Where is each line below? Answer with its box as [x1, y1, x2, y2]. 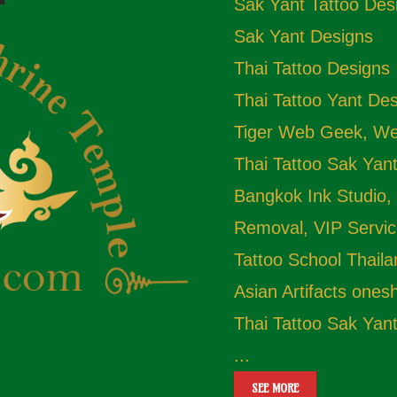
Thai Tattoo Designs [234, 58, 390, 78]
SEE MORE [252, 381, 299, 395]
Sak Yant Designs [234, 27, 373, 46]
